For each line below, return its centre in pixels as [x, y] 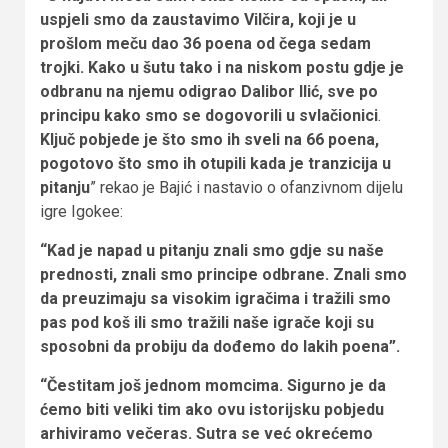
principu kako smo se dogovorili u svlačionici [209, 115]
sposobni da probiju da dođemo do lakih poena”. [220, 346]
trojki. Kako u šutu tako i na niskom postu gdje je [222, 67]
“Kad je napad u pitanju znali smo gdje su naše [212, 250]
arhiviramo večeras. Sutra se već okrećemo [206, 433]
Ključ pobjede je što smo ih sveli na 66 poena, [209, 139]
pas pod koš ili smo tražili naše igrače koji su [207, 322]
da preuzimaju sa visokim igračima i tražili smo [215, 298]
